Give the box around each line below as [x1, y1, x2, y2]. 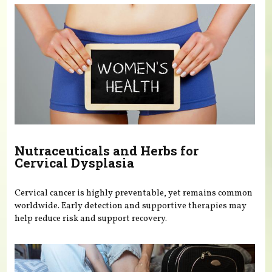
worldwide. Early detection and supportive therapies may [15, 199, 247, 212]
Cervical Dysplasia [15, 154, 135, 172]
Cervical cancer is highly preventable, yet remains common [15, 186, 253, 199]
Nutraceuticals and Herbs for [15, 142, 199, 160]
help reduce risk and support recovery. [15, 212, 168, 225]
